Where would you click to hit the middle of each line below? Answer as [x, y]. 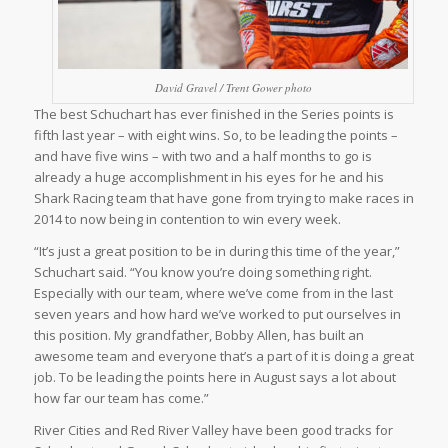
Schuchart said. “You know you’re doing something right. [202, 272]
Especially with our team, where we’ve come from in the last [213, 293]
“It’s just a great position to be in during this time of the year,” [216, 251]
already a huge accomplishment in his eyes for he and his [208, 177]
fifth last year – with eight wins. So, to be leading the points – [215, 135]
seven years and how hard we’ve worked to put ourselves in [217, 314]
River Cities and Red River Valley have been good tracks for [213, 430]
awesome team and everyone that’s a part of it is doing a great [223, 356]
